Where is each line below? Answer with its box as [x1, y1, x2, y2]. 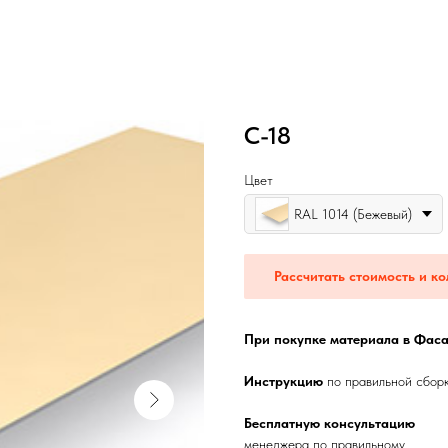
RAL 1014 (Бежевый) [294, 205, 412, 222]
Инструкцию [244, 373, 327, 389]
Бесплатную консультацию [244, 415, 415, 431]
